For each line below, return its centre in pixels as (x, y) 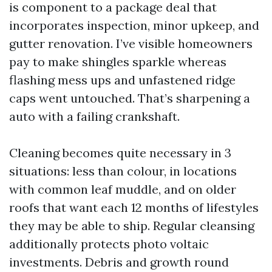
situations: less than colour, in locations (123, 171)
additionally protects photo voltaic (109, 244)
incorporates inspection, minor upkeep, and (134, 25)
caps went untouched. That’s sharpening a (130, 98)
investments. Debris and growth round (119, 262)
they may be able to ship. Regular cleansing (132, 226)
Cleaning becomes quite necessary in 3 (120, 153)
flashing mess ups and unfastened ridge (122, 80)
